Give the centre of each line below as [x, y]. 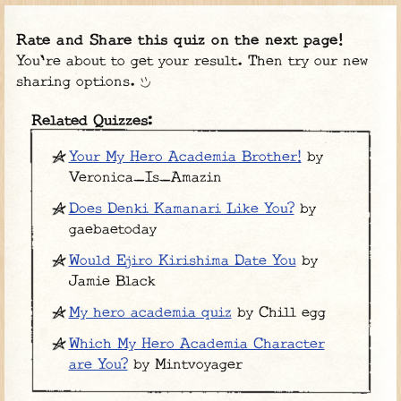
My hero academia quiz [150, 313]
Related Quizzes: [91, 122]
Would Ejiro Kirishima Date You [182, 261]
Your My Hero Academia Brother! [185, 158]
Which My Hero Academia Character [196, 345]
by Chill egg [278, 313]
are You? [98, 365]
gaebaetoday [112, 230]
